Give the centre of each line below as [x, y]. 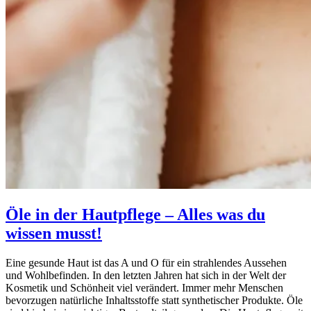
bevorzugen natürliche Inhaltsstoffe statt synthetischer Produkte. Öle [154, 300]
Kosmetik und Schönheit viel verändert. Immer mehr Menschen [144, 287]
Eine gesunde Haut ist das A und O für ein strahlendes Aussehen [146, 262]
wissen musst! [54, 233]
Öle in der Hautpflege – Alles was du [135, 214]
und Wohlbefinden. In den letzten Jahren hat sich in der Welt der [146, 275]
